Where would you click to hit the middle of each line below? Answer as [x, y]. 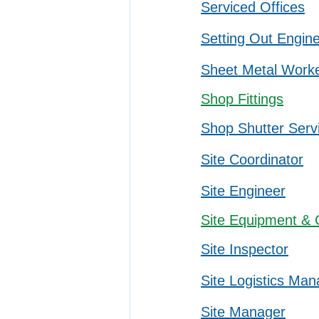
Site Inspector [245, 249]
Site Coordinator [252, 159]
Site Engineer [243, 191]
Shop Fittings [242, 99]
